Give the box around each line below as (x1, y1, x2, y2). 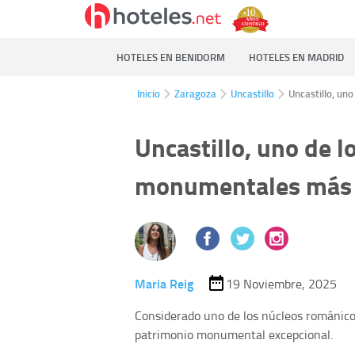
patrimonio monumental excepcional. (135, 325, 333, 343)
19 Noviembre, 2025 (225, 274, 337, 292)
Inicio (137, 86, 160, 101)
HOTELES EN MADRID (249, 50, 344, 64)
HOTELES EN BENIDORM (116, 50, 225, 64)
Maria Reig (135, 273, 193, 292)
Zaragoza (174, 86, 216, 101)
